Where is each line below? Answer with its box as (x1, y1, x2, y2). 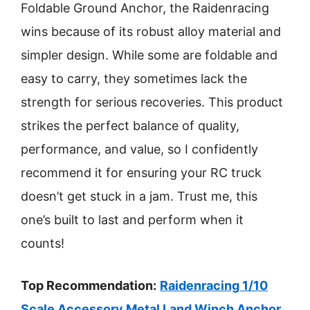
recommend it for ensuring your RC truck (21, 165, 262, 180)
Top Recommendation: (21, 278, 156, 293)
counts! (21, 236, 64, 250)
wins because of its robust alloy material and (21, 24, 281, 39)
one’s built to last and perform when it (21, 212, 244, 227)
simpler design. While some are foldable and (21, 48, 277, 62)
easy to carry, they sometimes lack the (21, 71, 247, 86)
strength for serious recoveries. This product (21, 95, 283, 109)
